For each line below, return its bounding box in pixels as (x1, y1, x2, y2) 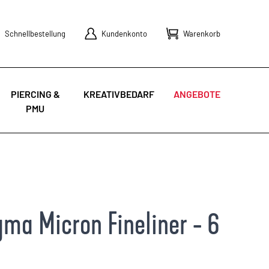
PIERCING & (10, 88, 60, 100)
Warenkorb (183, 28, 221, 38)
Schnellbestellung (5, 28, 66, 38)
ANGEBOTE (174, 88, 221, 100)
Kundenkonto (101, 28, 148, 38)
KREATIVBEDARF (83, 88, 155, 100)
